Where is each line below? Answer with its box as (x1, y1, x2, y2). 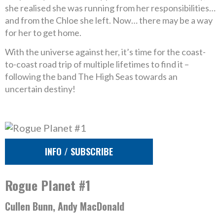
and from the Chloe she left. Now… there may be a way (5, 15, 213, 26)
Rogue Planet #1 (5, 176, 90, 195)
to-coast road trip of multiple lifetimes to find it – (5, 59, 189, 70)
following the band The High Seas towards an (5, 71, 178, 82)
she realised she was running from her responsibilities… (5, 2, 216, 13)
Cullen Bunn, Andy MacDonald (5, 199, 124, 214)
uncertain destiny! (5, 83, 75, 94)
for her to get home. (5, 27, 81, 38)
